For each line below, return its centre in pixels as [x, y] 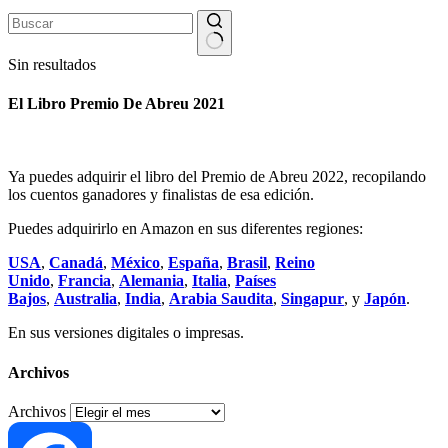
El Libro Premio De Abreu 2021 [116, 104]
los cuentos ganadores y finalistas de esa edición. [161, 195]
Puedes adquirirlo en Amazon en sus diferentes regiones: [185, 229]
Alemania [151, 281]
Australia [85, 299]
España [193, 263]
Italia [209, 281]
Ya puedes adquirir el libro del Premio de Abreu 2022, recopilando [217, 177]
